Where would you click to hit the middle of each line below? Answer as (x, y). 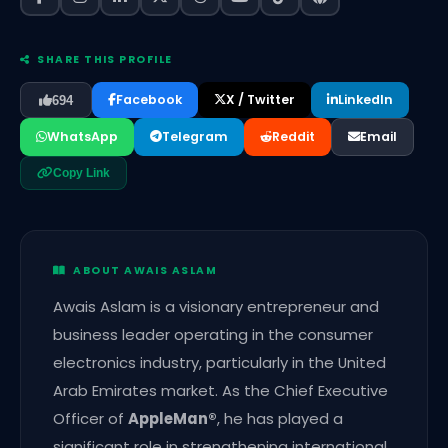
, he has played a (280, 419)
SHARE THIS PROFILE (101, 60)
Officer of (90, 419)
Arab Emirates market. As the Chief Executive (220, 391)
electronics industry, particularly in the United (219, 363)
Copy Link (81, 173)
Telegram (195, 137)
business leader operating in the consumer (213, 335)
